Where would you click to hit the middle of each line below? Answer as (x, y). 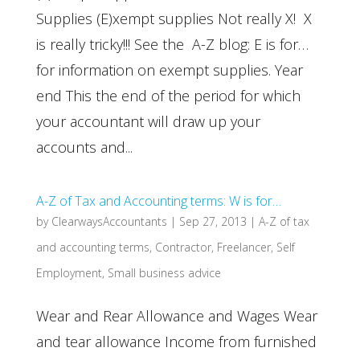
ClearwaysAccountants (109, 221)
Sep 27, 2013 (213, 221)
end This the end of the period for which (168, 96)
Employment (69, 273)
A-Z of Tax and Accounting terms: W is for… (158, 201)
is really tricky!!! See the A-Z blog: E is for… (172, 44)
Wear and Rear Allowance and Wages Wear (176, 316)
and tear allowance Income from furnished (176, 342)
